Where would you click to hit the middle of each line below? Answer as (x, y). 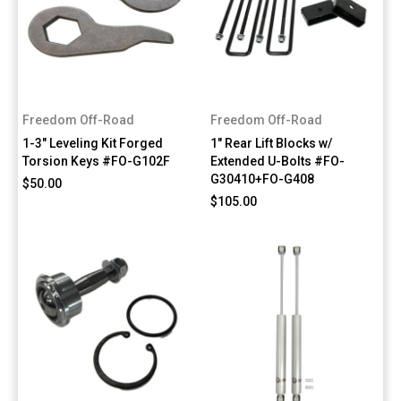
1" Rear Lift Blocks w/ (272, 144)
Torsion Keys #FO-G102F (96, 162)
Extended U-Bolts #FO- (278, 162)
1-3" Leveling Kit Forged (93, 144)
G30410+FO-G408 (263, 179)
